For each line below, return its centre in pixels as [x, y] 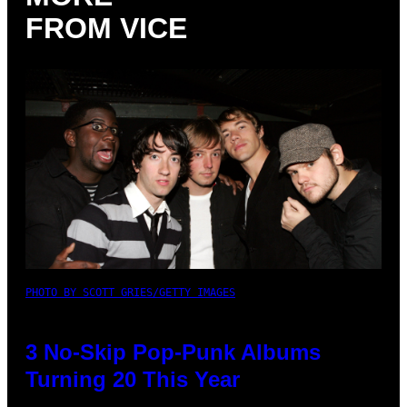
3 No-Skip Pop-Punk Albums [173, 352]
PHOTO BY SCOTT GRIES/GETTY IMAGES [130, 293]
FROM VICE [106, 28]
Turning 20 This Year [133, 380]
